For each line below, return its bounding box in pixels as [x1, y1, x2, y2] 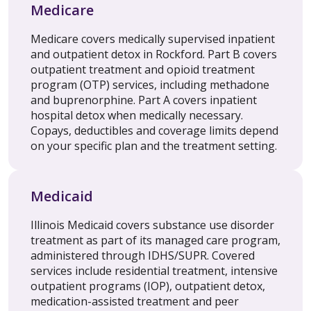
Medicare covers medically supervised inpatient [31, 31, 275, 47]
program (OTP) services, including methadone [31, 77, 269, 93]
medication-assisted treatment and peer [31, 294, 239, 310]
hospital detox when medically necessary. [31, 108, 243, 124]
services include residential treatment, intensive [31, 263, 278, 279]
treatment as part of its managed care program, [31, 233, 280, 249]
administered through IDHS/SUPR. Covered [31, 248, 255, 264]
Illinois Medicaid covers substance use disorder [31, 217, 274, 233]
